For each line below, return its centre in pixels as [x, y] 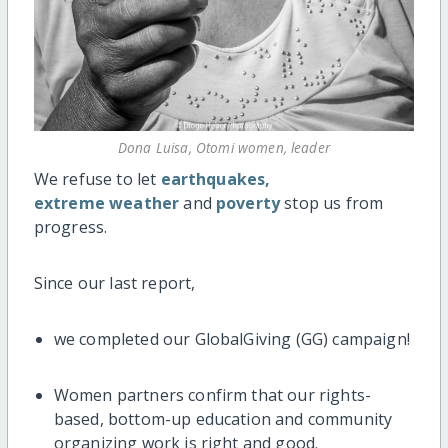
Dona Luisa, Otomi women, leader [224, 148]
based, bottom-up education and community [223, 419]
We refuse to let [97, 179]
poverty [248, 203]
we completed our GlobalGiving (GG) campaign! [233, 339]
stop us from [332, 203]
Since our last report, [114, 283]
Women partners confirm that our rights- [212, 395]
